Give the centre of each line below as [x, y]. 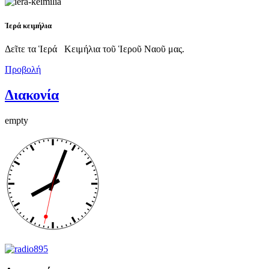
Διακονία [32, 95]
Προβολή [23, 69]
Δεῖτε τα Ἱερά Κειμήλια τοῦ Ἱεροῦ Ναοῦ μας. [95, 49]
